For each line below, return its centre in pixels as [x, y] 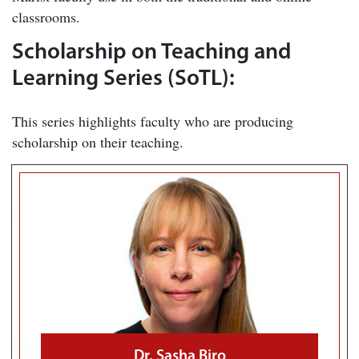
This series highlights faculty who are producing [153, 121]
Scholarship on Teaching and [151, 52]
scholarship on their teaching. [98, 142]
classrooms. [46, 16]
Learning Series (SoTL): [123, 79]
